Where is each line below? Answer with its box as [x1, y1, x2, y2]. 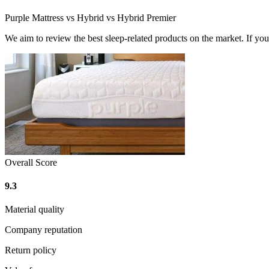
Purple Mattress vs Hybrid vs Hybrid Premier [5, 12, 176, 23]
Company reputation [5, 225, 82, 235]
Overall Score [5, 157, 57, 168]
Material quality [5, 204, 64, 215]
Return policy [5, 245, 56, 256]
